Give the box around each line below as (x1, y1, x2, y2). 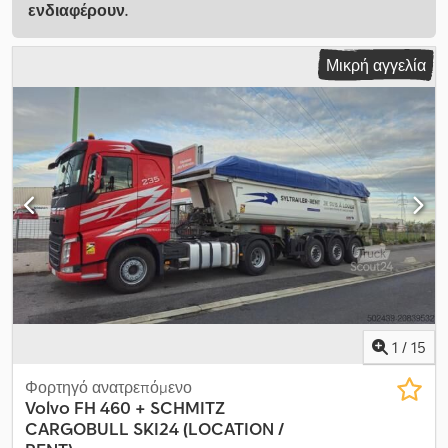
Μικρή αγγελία (326, 55, 426, 76)
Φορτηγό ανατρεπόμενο (25, 376, 192, 397)
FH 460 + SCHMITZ (74, 395, 225, 419)
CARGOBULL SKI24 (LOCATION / (25, 416, 284, 440)
